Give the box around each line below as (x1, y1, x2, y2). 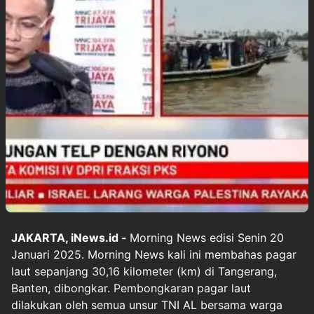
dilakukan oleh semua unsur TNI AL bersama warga (11, 298, 282, 312)
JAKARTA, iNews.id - (11, 231, 130, 245)
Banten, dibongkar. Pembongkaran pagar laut (11, 281, 251, 295)
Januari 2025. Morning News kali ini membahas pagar (11, 247, 296, 261)
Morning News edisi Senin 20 (130, 231, 284, 245)
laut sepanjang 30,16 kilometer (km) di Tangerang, (11, 264, 277, 278)
